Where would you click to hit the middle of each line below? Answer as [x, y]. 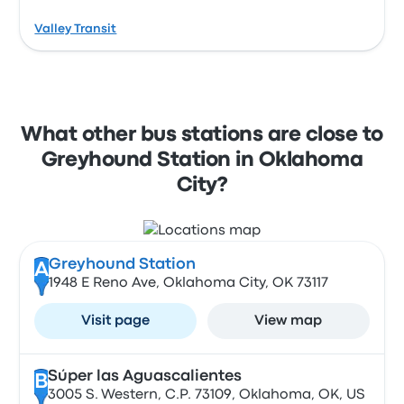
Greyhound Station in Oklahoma [202, 161]
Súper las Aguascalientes [144, 376]
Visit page [116, 321]
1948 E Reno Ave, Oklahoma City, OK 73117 [188, 283]
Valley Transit [76, 29]
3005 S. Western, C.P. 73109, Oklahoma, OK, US [206, 395]
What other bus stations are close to [202, 135]
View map [289, 321]
